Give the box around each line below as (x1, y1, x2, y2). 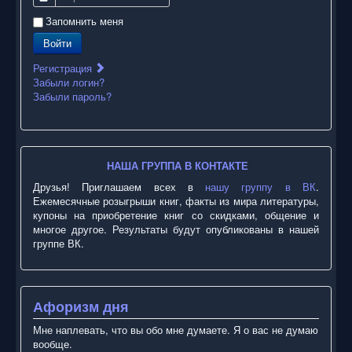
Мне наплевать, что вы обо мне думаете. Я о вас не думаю (33, 322, 318, 338)
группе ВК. (33, 236, 84, 251)
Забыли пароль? (33, 89, 112, 104)
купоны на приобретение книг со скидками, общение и (33, 207, 319, 223)
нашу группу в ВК (205, 179, 317, 195)
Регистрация (33, 60, 95, 76)
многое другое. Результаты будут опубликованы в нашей (33, 222, 319, 237)
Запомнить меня (46, 13, 123, 29)
